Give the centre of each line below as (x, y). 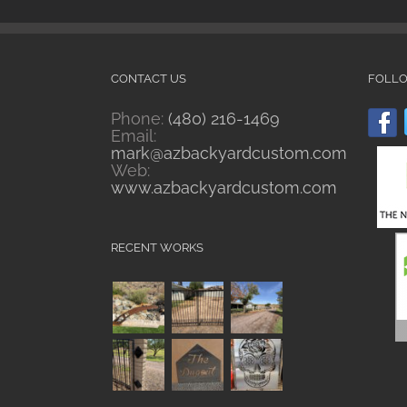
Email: (134, 136)
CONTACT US (149, 79)
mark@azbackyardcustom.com (229, 153)
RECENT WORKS (157, 248)
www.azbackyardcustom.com (224, 188)
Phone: (139, 119)
